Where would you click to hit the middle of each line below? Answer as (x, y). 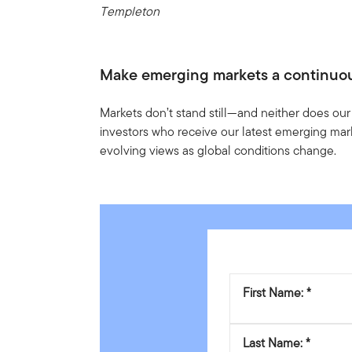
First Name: (273, 293)
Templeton (130, 11)
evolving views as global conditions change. (218, 150)
